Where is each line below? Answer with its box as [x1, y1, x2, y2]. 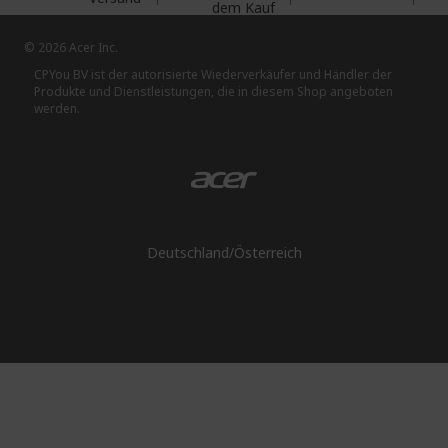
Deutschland [146, 243, 229, 262]
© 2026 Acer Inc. [24, 39, 118, 56]
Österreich [233, 243, 302, 262]
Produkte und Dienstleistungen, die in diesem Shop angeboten [34, 83, 393, 100]
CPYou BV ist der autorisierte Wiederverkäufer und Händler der [34, 66, 392, 83]
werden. [34, 100, 80, 117]
